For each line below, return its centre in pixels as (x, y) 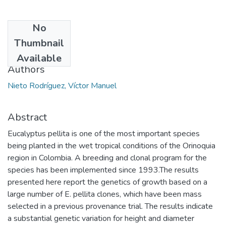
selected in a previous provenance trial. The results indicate (110, 206)
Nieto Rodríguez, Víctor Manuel (62, 86)
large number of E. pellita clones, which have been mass (105, 194)
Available (39, 58)
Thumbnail (39, 43)
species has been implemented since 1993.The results (103, 170)
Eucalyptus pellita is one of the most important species (104, 133)
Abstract (27, 117)
